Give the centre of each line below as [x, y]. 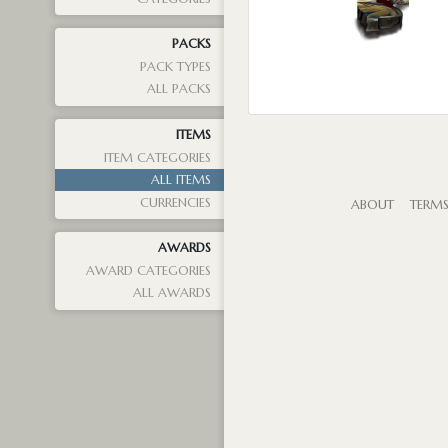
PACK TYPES [176, 66]
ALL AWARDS [172, 293]
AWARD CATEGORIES [149, 270]
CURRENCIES [176, 202]
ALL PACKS [179, 89]
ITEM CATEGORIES [158, 157]
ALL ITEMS [181, 180]
